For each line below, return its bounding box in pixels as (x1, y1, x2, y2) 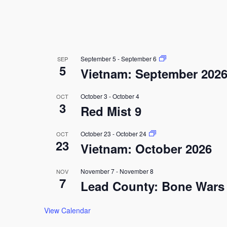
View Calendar (44, 205, 91, 215)
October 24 (116, 129, 146, 138)
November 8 (120, 167, 154, 175)
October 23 (81, 129, 111, 138)
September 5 (81, 54, 116, 63)
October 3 (81, 92, 107, 100)
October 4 (112, 92, 139, 100)
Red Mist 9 (81, 102, 141, 120)
